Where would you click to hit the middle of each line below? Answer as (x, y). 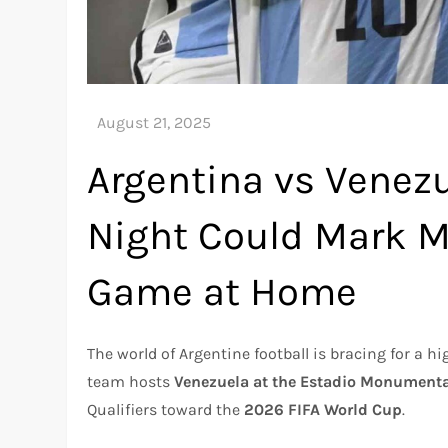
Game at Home (222, 291)
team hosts (131, 381)
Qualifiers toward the (166, 409)
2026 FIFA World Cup (323, 409)
